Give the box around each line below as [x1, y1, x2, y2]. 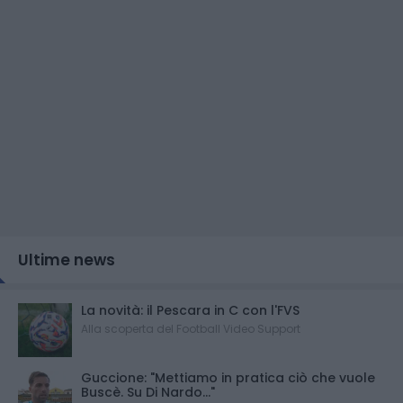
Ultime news [18, 248, 115, 271]
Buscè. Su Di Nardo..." [81, 382, 215, 401]
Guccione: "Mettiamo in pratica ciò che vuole [81, 368, 375, 387]
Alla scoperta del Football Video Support [81, 320, 300, 336]
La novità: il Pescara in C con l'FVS [81, 300, 300, 319]
